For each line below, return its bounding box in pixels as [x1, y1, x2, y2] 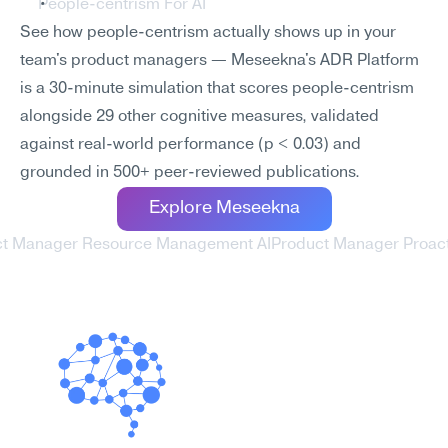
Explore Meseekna [148, 199, 300, 218]
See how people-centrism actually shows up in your [20, 25, 396, 41]
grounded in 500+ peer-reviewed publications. [20, 165, 360, 181]
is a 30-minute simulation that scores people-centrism [20, 81, 414, 97]
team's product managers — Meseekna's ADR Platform [20, 53, 419, 69]
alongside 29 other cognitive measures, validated [20, 109, 379, 125]
